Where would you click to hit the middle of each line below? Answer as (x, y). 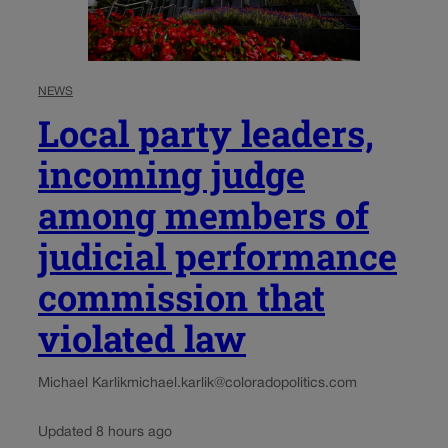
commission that (181, 297)
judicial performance (217, 256)
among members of (203, 215)
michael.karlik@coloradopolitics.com (242, 384)
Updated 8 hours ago (105, 433)
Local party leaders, (206, 133)
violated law (142, 338)
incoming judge (171, 174)
